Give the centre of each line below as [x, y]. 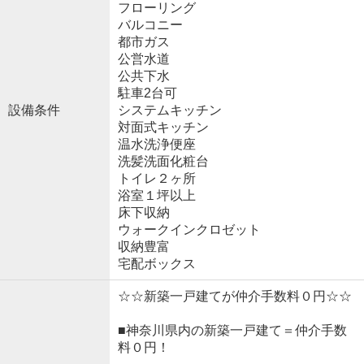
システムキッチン [169, 110]
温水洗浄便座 [156, 144]
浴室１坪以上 [156, 195]
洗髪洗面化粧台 [163, 161]
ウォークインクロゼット [189, 229]
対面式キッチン [163, 127]
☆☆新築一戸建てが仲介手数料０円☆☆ [234, 296]
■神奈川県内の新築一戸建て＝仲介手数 [232, 330]
